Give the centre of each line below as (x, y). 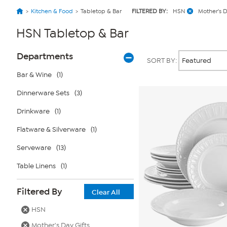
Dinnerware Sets (43, 93)
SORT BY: (163, 61)
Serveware (34, 148)
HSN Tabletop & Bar (72, 33)
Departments (45, 56)
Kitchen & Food (52, 11)
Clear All (106, 192)
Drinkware (33, 111)
